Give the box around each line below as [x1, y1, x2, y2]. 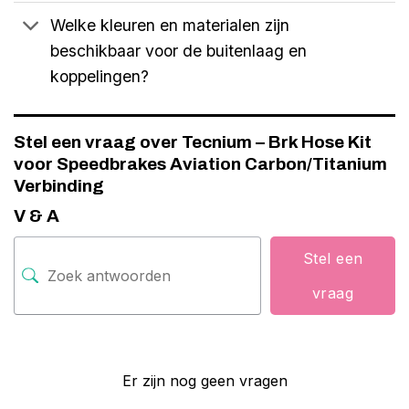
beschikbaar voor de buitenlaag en [50, 40, 308, 60]
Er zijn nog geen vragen [121, 371, 288, 390]
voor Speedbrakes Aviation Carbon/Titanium [14, 153, 387, 173]
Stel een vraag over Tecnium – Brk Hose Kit [14, 131, 372, 152]
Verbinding [14, 175, 104, 195]
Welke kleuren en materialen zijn [50, 15, 290, 35]
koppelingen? [50, 66, 150, 86]
